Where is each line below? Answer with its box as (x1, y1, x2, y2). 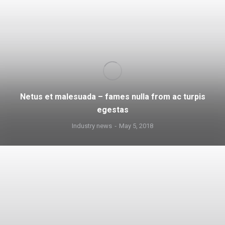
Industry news (72, 122, 112, 130)
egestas (96, 104, 129, 115)
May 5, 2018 (119, 122, 153, 130)
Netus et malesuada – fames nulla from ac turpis (20, 91, 205, 101)
